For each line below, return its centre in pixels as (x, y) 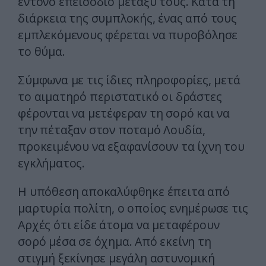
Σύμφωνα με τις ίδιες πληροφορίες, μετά (129, 80)
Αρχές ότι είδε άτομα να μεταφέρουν (119, 225)
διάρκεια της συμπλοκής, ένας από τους (127, 18)
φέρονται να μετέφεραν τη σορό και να (124, 113)
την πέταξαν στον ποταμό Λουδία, (112, 130)
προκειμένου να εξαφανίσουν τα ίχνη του (131, 147)
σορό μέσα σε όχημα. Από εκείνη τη (115, 242)
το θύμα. (42, 52)
